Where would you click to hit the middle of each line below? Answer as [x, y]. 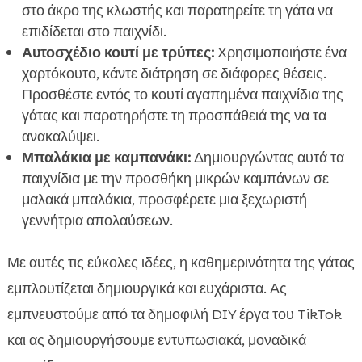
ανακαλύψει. [60, 137]
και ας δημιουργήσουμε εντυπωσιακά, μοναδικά [156, 341]
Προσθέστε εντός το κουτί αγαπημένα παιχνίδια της [182, 95]
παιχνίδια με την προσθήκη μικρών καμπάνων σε [175, 179]
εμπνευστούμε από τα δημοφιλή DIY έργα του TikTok [174, 315]
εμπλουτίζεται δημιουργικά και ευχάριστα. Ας [147, 289]
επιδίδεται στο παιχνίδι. [94, 32]
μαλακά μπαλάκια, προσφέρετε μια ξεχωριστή [164, 200]
